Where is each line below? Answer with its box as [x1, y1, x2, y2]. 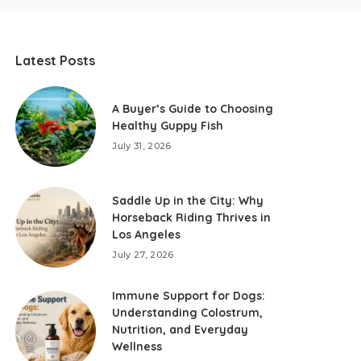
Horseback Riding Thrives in [112, 210, 272, 225]
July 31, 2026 [112, 139, 172, 151]
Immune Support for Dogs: [112, 288, 266, 303]
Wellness [112, 339, 163, 354]
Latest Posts [15, 52, 96, 68]
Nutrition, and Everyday [112, 322, 249, 337]
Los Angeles [112, 227, 181, 242]
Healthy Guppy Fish [112, 118, 224, 133]
